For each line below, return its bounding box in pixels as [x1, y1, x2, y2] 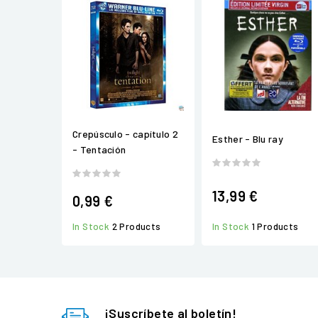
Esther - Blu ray [212, 133, 283, 145]
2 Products [111, 220, 161, 232]
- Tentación [72, 143, 126, 155]
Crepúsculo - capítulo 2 [72, 127, 178, 140]
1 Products [251, 221, 299, 232]
